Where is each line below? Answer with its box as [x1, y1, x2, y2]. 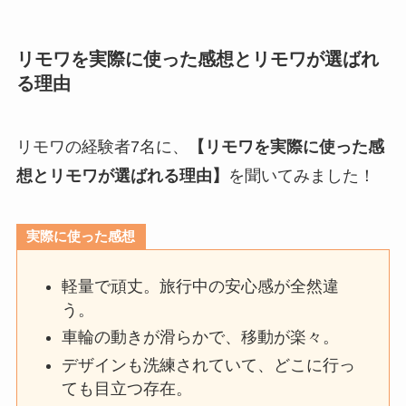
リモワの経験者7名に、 [15, 137, 188, 156]
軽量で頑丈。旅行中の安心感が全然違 [62, 277, 340, 295]
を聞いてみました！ [227, 166, 375, 185]
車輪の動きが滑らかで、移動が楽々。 [62, 328, 340, 347]
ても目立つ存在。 [62, 379, 193, 398]
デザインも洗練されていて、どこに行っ [62, 355, 356, 374]
